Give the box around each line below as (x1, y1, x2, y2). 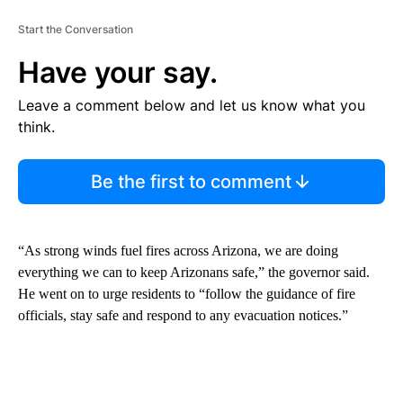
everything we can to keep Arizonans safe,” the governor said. (18, 264, 370, 281)
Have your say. (18, 55, 218, 91)
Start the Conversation (18, 22, 133, 37)
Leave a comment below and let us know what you (18, 96, 365, 115)
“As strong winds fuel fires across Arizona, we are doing (18, 243, 338, 259)
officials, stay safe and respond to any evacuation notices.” (18, 308, 348, 324)
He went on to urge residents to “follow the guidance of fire (18, 286, 355, 302)
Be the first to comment (90, 171, 291, 193)
